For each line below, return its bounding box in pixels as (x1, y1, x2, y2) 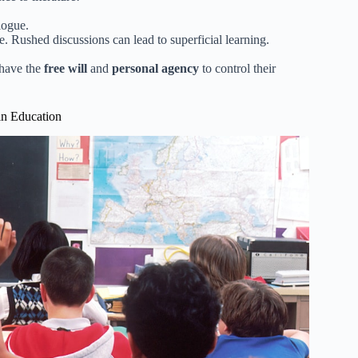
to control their (199, 61, 276, 75)
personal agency (112, 61, 199, 75)
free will (44, 61, 87, 75)
